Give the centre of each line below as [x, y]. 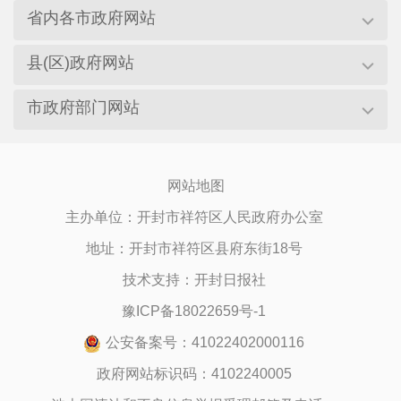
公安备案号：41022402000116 [205, 343]
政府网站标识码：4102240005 [194, 374]
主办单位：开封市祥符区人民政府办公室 [194, 218]
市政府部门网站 [83, 108]
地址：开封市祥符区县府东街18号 [194, 249]
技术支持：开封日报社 [194, 280]
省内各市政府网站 [91, 18]
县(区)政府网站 [81, 63]
